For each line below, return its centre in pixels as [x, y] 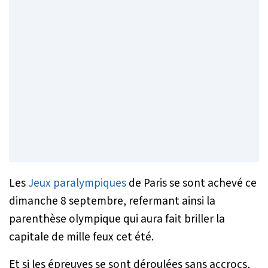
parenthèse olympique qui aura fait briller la [117, 219]
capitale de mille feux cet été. [81, 237]
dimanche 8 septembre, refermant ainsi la [112, 201]
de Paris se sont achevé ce [191, 183]
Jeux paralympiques [77, 183]
